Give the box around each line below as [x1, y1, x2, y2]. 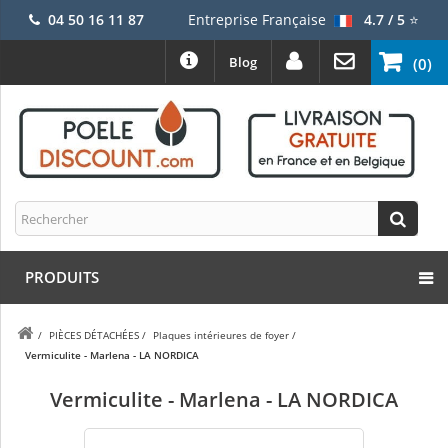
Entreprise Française [187, 10, 326, 29]
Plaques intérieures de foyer [153, 328, 289, 343]
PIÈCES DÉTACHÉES [49, 328, 139, 343]
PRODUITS [25, 267, 99, 288]
